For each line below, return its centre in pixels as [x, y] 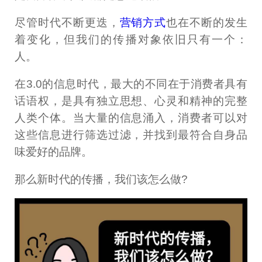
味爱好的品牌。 [54, 151]
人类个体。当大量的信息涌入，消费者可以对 [131, 118]
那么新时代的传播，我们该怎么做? [101, 179]
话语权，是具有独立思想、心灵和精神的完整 [131, 101]
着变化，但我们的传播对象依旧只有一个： [131, 40]
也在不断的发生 [207, 23]
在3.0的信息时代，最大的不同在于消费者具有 [131, 84]
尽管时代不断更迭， [67, 23]
